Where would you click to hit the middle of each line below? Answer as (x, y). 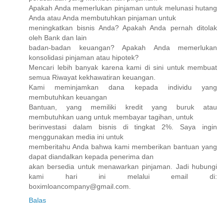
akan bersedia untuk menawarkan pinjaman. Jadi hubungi (123, 166)
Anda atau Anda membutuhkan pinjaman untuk (102, 18)
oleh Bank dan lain (58, 37)
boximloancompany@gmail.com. (80, 186)
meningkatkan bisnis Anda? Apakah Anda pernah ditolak (123, 28)
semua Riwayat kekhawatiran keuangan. (92, 77)
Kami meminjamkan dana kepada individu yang (123, 87)
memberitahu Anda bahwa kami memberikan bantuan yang (123, 146)
